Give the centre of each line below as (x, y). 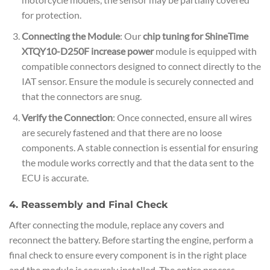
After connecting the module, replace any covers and (117, 225)
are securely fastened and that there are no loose (121, 132)
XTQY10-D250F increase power (87, 51)
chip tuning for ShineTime (195, 36)
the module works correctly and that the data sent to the (137, 162)
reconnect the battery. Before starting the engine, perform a (131, 240)
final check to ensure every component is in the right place (128, 255)
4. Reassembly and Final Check (88, 205)
